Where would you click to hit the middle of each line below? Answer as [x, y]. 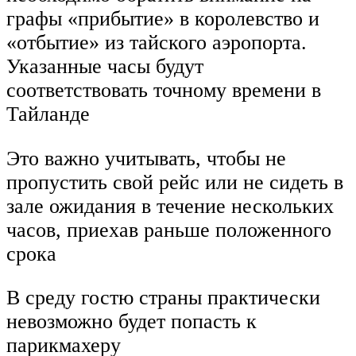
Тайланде [48, 114]
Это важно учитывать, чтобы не [146, 158]
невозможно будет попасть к [132, 322]
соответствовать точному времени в [164, 91]
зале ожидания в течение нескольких [170, 206]
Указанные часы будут [105, 67]
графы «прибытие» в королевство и [163, 19]
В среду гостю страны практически [163, 298]
